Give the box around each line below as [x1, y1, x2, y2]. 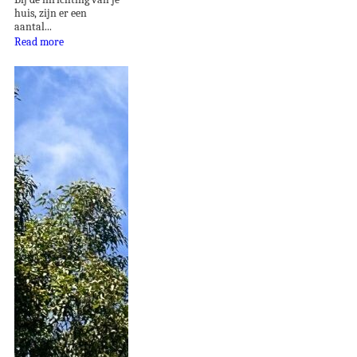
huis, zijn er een [14, 6, 87, 20]
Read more [14, 34, 64, 49]
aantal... [14, 19, 52, 33]
